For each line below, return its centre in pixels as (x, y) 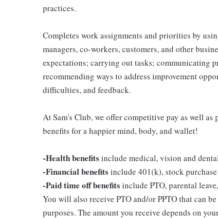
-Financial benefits (76, 171)
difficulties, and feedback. (87, 90)
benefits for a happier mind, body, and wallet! (120, 130)
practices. (59, 8)
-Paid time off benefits (82, 185)
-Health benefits (71, 158)
